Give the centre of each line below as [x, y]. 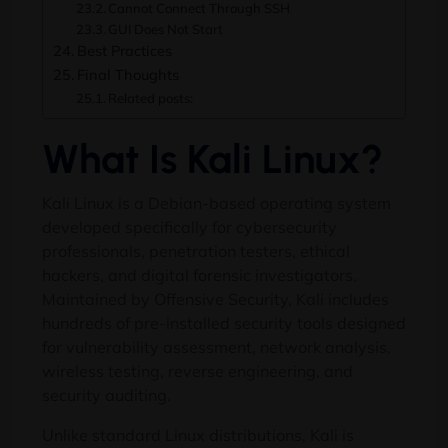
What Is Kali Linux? [212, 159]
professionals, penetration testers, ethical [196, 251]
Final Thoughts [127, 74]
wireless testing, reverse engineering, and [197, 371]
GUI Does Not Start [166, 29]
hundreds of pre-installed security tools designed [224, 323]
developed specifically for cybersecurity [189, 227]
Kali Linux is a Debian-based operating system [216, 203]
